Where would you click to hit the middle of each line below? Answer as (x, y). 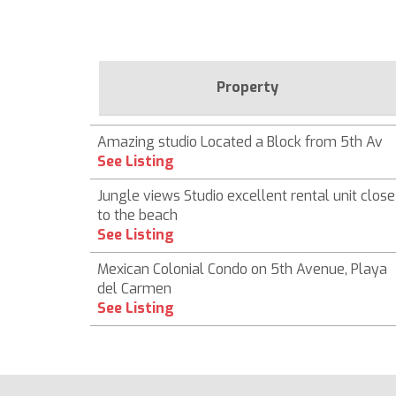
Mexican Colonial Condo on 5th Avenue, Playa (242, 269)
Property (247, 87)
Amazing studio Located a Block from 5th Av (240, 142)
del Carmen (134, 289)
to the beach (137, 215)
